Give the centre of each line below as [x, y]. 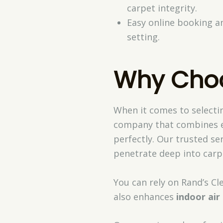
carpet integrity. [162, 8]
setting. [143, 37]
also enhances [145, 196]
